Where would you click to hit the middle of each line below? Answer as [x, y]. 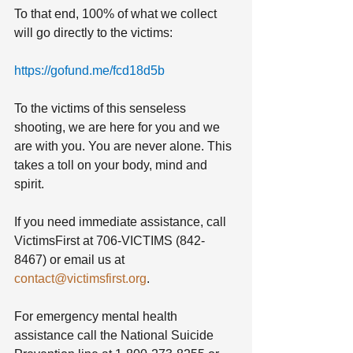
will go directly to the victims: [93, 32]
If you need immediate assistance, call [122, 221]
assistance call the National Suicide [115, 335]
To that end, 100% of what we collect [117, 13]
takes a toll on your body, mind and [112, 165]
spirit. [31, 184]
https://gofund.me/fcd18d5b [89, 70]
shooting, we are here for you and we [119, 127]
